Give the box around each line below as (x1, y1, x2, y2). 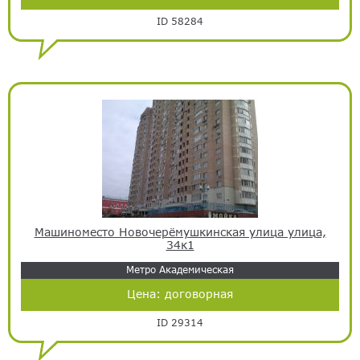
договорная (165, 286, 233, 301)
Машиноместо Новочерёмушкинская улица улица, (34, 224, 326, 239)
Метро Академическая (126, 263, 234, 275)
